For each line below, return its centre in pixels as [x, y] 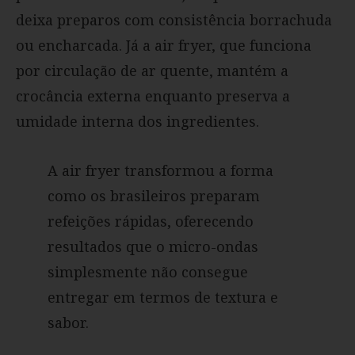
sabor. [68, 323]
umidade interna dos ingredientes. [137, 122]
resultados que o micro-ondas [153, 247]
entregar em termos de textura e [163, 298]
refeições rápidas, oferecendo [151, 221]
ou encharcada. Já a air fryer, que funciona [164, 46]
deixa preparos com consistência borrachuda [174, 20]
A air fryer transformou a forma [160, 171]
